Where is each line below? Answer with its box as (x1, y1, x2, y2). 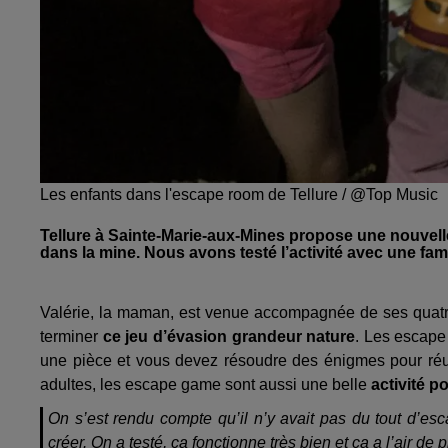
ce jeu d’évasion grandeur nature (102, 328, 356, 346)
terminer (40, 328, 103, 346)
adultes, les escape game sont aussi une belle (40, 376, 371, 394)
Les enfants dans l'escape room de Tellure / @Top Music (40, 186, 438, 204)
